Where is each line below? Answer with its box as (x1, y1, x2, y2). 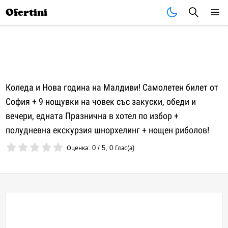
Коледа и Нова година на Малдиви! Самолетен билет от (6, 82, 219, 93)
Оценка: (67, 144, 93, 152)
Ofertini (6, 7, 48, 18)
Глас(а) (113, 144, 135, 152)
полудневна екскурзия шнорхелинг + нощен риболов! (6, 125, 210, 135)
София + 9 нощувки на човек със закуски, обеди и (6, 96, 196, 107)
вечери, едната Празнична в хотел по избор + (6, 110, 179, 121)
